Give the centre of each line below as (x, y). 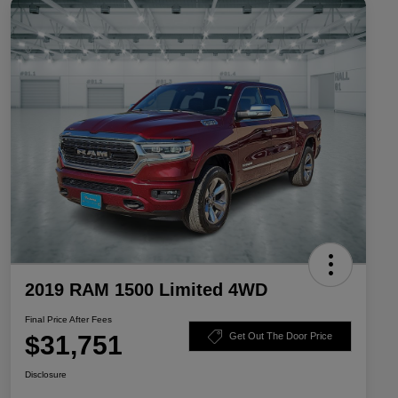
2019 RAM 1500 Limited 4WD (146, 289)
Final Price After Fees (68, 319)
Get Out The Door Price (281, 336)
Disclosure (46, 374)
